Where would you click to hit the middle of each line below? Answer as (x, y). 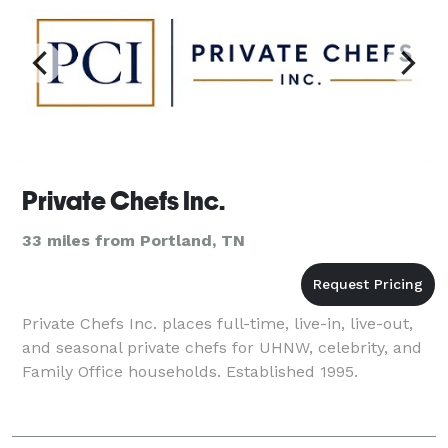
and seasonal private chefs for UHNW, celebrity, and (222, 347)
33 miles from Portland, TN (133, 240)
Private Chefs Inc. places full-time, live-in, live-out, (217, 323)
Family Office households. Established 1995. (190, 371)
